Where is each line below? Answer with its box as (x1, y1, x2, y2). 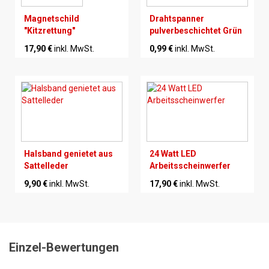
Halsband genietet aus (24, 149, 113, 159)
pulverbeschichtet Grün (150, 26, 242, 36)
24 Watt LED (150, 149, 196, 159)
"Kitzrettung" (24, 26, 75, 36)
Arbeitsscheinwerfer (150, 161, 231, 171)
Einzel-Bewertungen (9, 240, 119, 255)
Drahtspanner (150, 14, 204, 24)
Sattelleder (24, 161, 68, 171)
